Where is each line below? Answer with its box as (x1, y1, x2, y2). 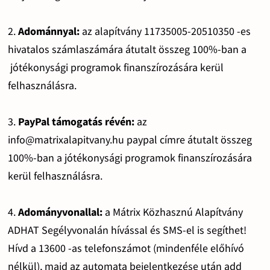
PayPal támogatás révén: (17, 114, 137, 128)
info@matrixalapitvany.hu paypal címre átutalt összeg (7, 132, 252, 146)
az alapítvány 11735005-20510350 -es (81, 24, 251, 38)
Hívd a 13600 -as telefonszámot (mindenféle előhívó (7, 240, 244, 255)
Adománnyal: (17, 24, 82, 38)
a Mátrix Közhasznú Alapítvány (102, 204, 243, 219)
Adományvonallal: (17, 204, 102, 219)
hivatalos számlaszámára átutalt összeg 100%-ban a (7, 42, 246, 56)
